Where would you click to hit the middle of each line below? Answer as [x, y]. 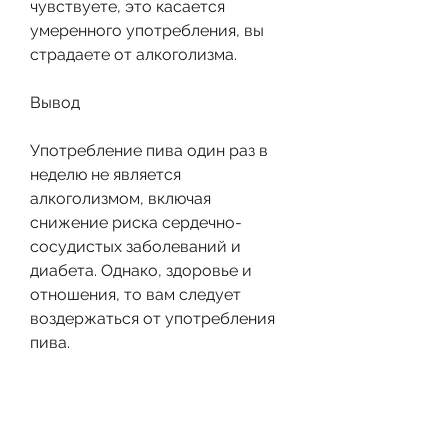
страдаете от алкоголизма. [133, 54]
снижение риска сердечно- [136, 222]
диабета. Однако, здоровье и [141, 270]
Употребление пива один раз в [149, 150]
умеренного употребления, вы [147, 30]
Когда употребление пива [130, 390]
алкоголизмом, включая [120, 198]
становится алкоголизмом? [135, 414]
